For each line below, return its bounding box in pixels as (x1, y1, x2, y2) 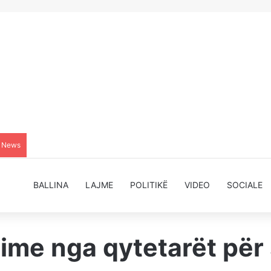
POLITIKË (130, 180, 168, 190)
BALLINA (33, 180, 68, 190)
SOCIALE (227, 180, 263, 190)
